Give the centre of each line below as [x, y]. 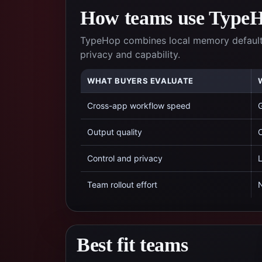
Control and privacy [125, 158]
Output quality [115, 132]
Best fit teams [132, 245]
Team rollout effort [122, 185]
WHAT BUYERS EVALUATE [140, 81]
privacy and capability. [130, 54]
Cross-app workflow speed [139, 106]
